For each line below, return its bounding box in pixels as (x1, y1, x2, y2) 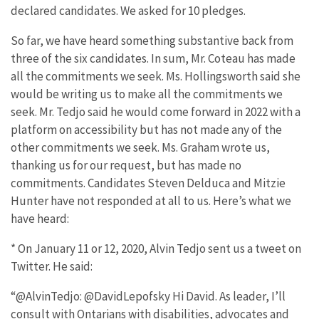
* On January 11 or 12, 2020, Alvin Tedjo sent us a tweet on (11, 240, 301, 256)
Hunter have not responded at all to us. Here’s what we (11, 192, 291, 209)
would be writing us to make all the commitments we (11, 85, 283, 102)
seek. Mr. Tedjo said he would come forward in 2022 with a (11, 103, 300, 120)
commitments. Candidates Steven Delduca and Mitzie (11, 174, 286, 191)
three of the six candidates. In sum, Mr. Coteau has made (11, 50, 296, 66)
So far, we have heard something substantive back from (11, 32, 293, 48)
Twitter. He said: (11, 258, 93, 274)
